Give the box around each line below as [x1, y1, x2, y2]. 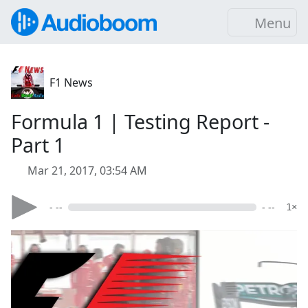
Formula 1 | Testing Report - [11, 108, 269, 135]
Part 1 [11, 131, 65, 158]
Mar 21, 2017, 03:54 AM [27, 163, 147, 178]
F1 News [49, 75, 93, 90]
